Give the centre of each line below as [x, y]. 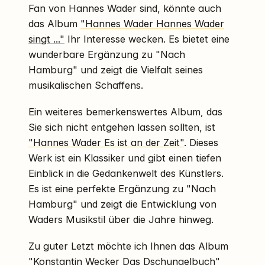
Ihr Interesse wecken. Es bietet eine [147, 39]
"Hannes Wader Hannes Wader [152, 23]
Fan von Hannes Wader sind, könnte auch [125, 8]
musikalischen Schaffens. [86, 85]
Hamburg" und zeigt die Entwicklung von [122, 204]
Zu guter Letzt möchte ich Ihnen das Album [128, 246]
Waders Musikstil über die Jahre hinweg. [121, 219]
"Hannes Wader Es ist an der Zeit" [106, 142]
